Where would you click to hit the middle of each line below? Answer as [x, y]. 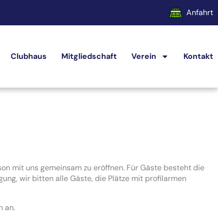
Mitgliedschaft [89, 56]
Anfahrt [200, 12]
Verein [144, 56]
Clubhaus [29, 56]
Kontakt [198, 56]
